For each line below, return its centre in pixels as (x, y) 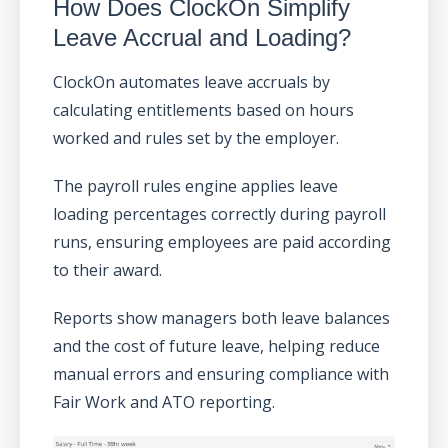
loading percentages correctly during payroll (219, 214)
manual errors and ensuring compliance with (220, 374)
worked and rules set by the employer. (195, 138)
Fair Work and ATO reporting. (163, 402)
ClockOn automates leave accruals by (191, 82)
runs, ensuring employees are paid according (221, 242)
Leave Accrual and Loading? (201, 38)
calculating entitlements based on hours (203, 110)
